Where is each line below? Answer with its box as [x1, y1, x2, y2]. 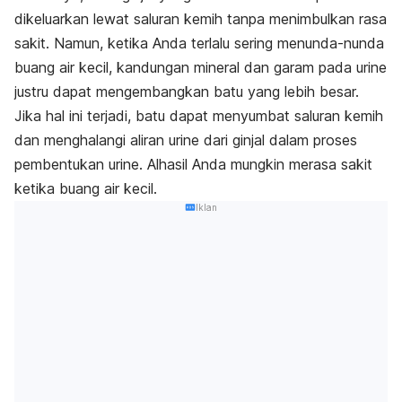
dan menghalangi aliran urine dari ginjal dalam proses [14, 131, 357, 150]
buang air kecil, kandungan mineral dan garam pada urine [14, 58, 387, 77]
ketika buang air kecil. [14, 179, 162, 198]
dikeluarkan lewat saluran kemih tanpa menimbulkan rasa [14, 10, 387, 29]
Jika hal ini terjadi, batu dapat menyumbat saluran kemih [14, 107, 383, 126]
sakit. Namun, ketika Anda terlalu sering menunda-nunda [14, 34, 384, 53]
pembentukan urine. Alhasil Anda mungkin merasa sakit [14, 155, 372, 174]
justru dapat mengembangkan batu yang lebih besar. [14, 83, 363, 101]
